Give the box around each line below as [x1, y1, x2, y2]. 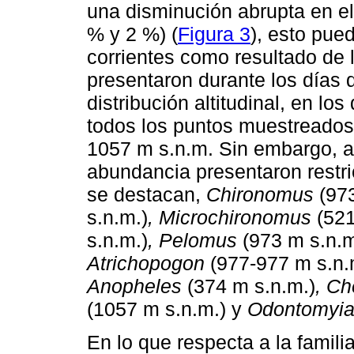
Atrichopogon [87, 251, 205, 274]
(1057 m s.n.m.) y [87, 297, 247, 320]
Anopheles [87, 274, 182, 297]
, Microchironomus [148, 205, 311, 228]
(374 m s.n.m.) [182, 274, 315, 297]
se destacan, [87, 183, 206, 205]
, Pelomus [148, 228, 237, 251]
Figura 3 [178, 22, 250, 45]
